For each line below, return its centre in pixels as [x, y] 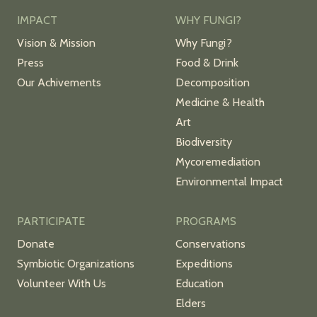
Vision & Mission [56, 42]
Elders [191, 303]
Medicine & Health [220, 102]
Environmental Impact [229, 181]
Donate [36, 243]
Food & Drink [207, 62]
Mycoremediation [218, 161]
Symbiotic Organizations [76, 263]
